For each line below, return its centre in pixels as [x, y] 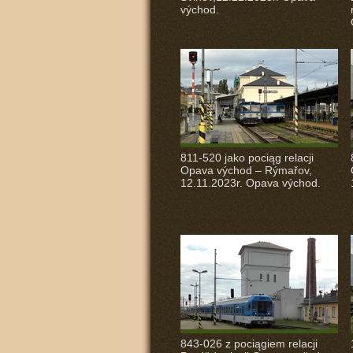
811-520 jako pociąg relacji [247, 158]
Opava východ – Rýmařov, [246, 170]
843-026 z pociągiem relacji [249, 344]
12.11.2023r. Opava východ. [250, 183]
